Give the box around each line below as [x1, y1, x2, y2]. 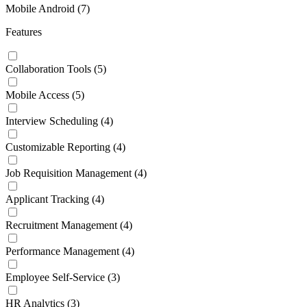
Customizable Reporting [5, 140, 110, 153]
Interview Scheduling [5, 114, 98, 127]
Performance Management [5, 245, 119, 257]
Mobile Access [5, 88, 69, 101]
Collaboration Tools [5, 62, 91, 75]
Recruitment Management [5, 219, 117, 231]
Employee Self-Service [5, 271, 105, 283]
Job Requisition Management [5, 167, 132, 179]
